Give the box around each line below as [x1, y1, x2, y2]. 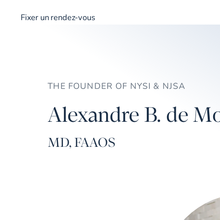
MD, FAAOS [48, 134, 115, 150]
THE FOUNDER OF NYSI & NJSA [48, 80, 186, 92]
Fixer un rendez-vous [21, 12, 95, 23]
